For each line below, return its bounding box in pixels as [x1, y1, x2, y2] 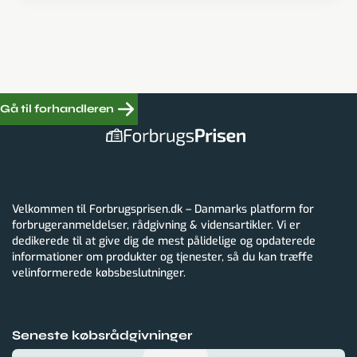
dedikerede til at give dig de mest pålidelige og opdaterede [12, 233, 316, 249]
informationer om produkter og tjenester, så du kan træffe [12, 249, 313, 265]
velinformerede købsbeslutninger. [12, 265, 186, 281]
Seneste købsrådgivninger [12, 328, 192, 343]
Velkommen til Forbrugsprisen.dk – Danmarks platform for [12, 202, 314, 218]
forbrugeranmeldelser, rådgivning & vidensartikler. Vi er [12, 218, 300, 233]
